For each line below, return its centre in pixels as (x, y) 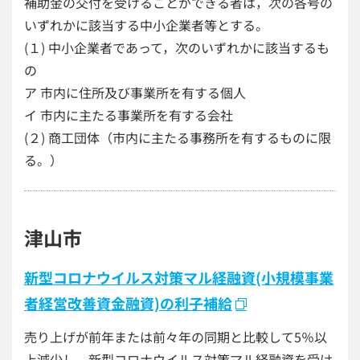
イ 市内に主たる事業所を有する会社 (129, 115)
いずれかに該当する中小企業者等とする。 (146, 25)
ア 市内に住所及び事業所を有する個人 (135, 92)
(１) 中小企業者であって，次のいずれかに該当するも (177, 47)
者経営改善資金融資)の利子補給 (128, 303)
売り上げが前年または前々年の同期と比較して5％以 (176, 337)
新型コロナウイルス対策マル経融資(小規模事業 (179, 277)
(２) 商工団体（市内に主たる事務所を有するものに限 (178, 137)
